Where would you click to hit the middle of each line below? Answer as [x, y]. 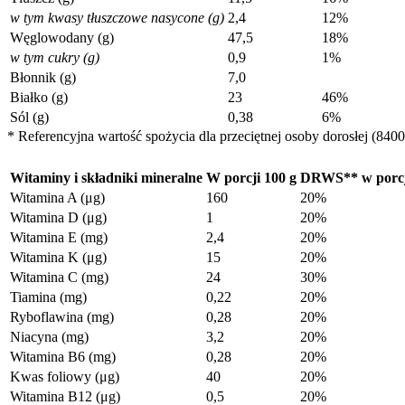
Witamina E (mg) [59, 237]
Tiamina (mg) [48, 297]
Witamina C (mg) [59, 277]
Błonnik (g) [43, 77]
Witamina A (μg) [57, 197]
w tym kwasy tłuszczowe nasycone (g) [117, 17]
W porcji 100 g [251, 177]
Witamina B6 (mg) [63, 356]
